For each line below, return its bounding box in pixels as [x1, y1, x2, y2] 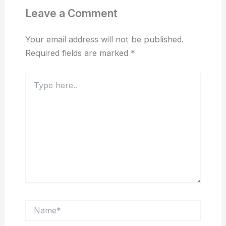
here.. [24, 82, 43, 91]
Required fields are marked [25, 48, 131, 59]
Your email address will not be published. [25, 34, 184, 45]
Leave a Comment [25, 7, 118, 20]
